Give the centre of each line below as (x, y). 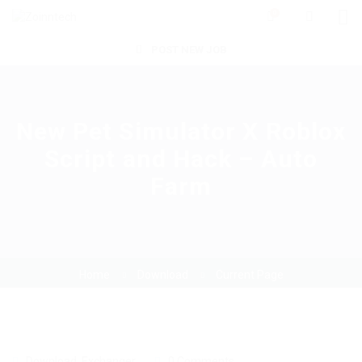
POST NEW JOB (187, 50)
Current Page (249, 275)
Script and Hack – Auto (181, 159)
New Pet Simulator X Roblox (181, 132)
